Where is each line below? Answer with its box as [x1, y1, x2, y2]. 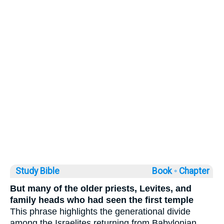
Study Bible [15, 166, 59, 176]
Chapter [179, 166, 211, 176]
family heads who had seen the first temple [10, 195, 193, 205]
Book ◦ [152, 166, 177, 176]
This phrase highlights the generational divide [10, 206, 190, 217]
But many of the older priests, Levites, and [10, 183, 191, 194]
